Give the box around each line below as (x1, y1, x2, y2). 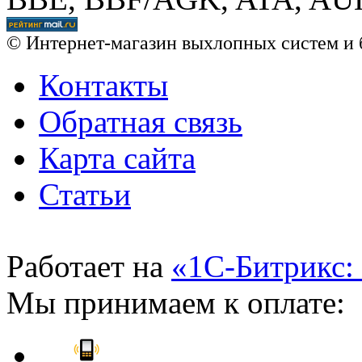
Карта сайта (39, 140, 196, 175)
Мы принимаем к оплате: (6, 284, 345, 320)
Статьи (39, 176, 131, 212)
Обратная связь (39, 103, 242, 139)
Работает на (6, 248, 171, 284)
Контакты (39, 67, 168, 103)
